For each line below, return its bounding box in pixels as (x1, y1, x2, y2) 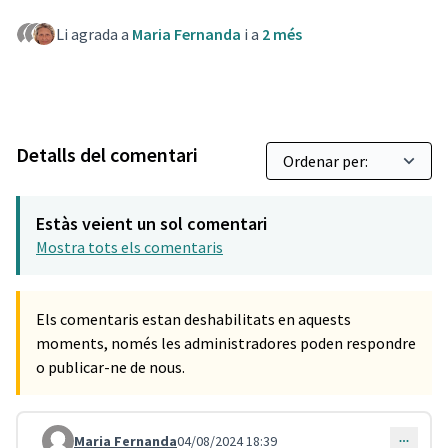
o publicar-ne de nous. (36, 357, 185, 377)
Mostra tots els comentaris (36, 237, 223, 257)
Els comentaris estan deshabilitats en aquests (36, 309, 351, 329)
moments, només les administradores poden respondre (36, 333, 416, 353)
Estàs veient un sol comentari (36, 212, 267, 235)
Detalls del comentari (16, 142, 198, 167)
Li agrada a (56, 24, 132, 44)
